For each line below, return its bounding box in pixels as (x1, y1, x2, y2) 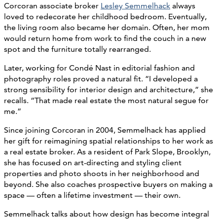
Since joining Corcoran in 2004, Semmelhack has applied (4, 125, 206, 135)
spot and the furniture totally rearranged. (4, 44, 151, 54)
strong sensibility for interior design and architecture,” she (4, 84, 213, 94)
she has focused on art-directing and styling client (4, 157, 182, 167)
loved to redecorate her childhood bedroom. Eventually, (4, 11, 207, 21)
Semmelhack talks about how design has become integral (4, 209, 209, 219)
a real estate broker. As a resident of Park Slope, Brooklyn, (4, 147, 211, 156)
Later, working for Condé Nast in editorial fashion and (4, 63, 195, 73)
